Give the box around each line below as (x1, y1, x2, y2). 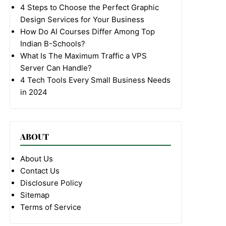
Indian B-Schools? (20, 39, 86, 48)
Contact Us (20, 166, 60, 176)
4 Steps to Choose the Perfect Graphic (20, 3, 159, 12)
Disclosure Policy (20, 178, 83, 188)
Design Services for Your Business (20, 15, 145, 24)
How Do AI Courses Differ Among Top (20, 27, 155, 36)
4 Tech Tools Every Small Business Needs (20, 75, 171, 85)
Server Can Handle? (20, 63, 92, 73)
